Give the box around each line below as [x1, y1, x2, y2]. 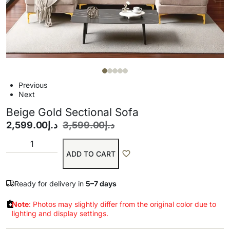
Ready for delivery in [14, 179, 86, 188]
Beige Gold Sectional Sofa [6, 106, 139, 119]
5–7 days [86, 179, 117, 188]
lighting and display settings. [12, 209, 109, 218]
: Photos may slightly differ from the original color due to [29, 200, 217, 208]
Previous [18, 81, 47, 89]
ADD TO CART [66, 149, 116, 158]
